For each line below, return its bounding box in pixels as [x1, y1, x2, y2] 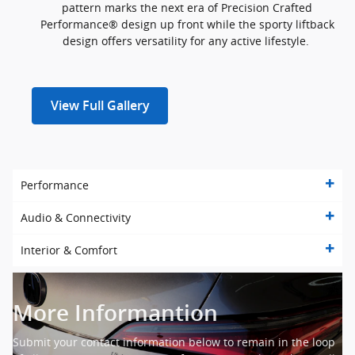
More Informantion [13, 300, 218, 326]
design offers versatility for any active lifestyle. [62, 32, 312, 48]
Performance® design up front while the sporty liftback [40, 16, 334, 32]
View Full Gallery [50, 97, 150, 113]
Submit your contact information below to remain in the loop [13, 334, 335, 349]
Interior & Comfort [21, 242, 117, 258]
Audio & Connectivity [21, 209, 131, 225]
